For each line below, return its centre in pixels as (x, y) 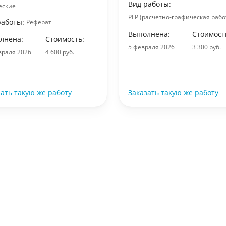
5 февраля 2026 (151, 47)
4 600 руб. (60, 52)
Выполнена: (149, 34)
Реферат (39, 22)
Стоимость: (65, 39)
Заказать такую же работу (173, 93)
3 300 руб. (207, 47)
